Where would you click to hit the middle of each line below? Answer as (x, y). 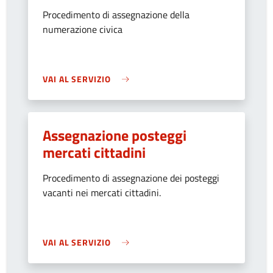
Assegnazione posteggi (115, 135)
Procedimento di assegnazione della (116, 15)
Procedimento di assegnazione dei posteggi (131, 178)
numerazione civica (83, 29)
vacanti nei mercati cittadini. (102, 193)
